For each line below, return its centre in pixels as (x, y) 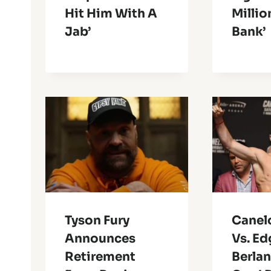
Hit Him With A (111, 14)
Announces (100, 238)
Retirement (100, 256)
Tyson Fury (97, 220)
